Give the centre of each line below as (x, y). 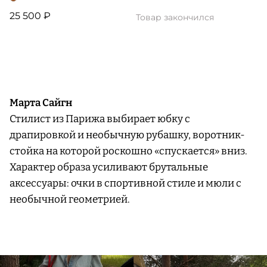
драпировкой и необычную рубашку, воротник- (127, 135)
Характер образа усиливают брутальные (109, 167)
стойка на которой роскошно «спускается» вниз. (128, 151)
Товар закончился (175, 18)
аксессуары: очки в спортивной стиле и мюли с (125, 184)
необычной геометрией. (71, 200)
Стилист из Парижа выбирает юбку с (100, 119)
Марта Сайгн (41, 103)
